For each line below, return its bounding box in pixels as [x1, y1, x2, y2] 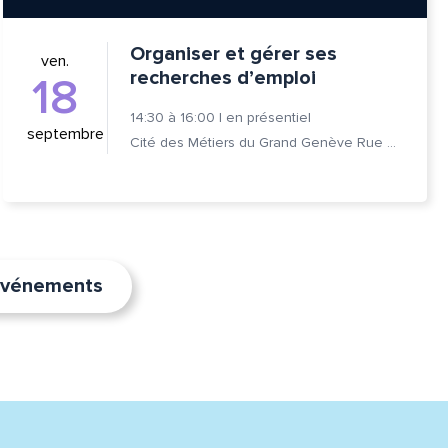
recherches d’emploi [129, 65, 316, 90]
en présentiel [225, 108, 311, 126]
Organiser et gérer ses [129, 41, 337, 66]
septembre [26, 123, 104, 144]
